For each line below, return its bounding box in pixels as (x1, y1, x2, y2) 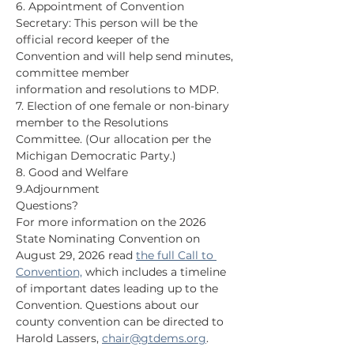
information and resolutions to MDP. (16, 82, 219, 96)
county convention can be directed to (16, 314, 227, 329)
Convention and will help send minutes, (16, 49, 236, 63)
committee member (16, 66, 130, 80)
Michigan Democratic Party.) (16, 149, 176, 163)
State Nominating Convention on (16, 232, 203, 246)
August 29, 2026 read (16, 248, 136, 262)
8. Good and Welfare (16, 165, 128, 179)
